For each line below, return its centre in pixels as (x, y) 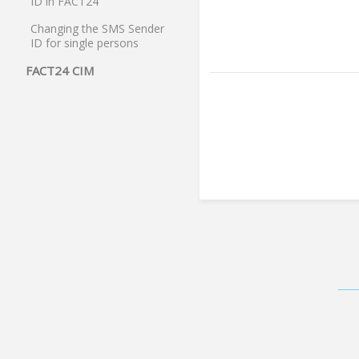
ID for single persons (85, 43)
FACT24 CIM (59, 71)
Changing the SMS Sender (98, 29)
